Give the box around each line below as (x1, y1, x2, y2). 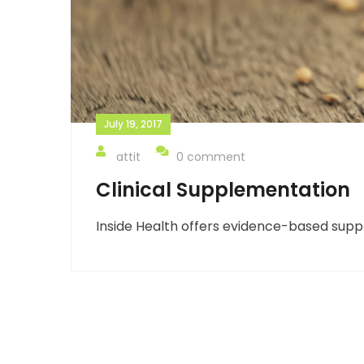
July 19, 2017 (104, 116, 162, 131)
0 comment (176, 148, 245, 165)
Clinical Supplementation (96, 175, 350, 203)
